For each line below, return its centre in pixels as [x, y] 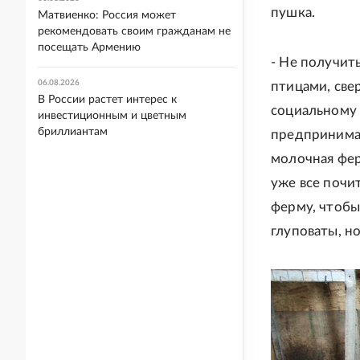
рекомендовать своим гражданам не [134, 31]
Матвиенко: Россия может [107, 15]
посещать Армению [89, 47]
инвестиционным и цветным [112, 116]
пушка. [293, 13]
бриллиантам [73, 132]
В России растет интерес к [107, 100]
